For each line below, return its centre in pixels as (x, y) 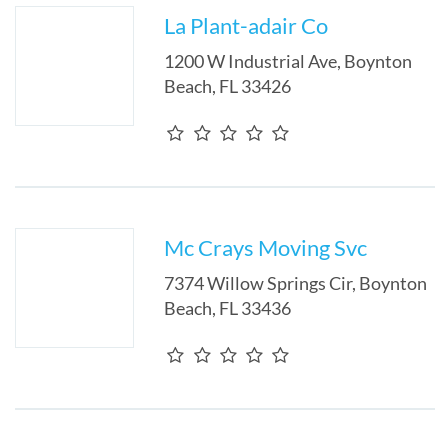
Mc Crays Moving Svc (266, 247)
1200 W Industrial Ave (251, 61)
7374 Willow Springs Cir (258, 283)
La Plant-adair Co (246, 25)
